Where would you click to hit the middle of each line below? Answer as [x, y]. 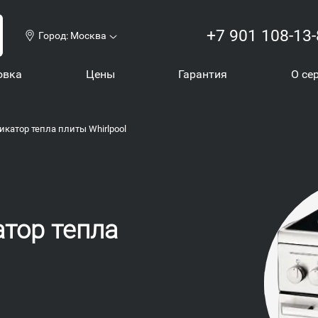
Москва [88, 35]
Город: [54, 35]
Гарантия [203, 74]
